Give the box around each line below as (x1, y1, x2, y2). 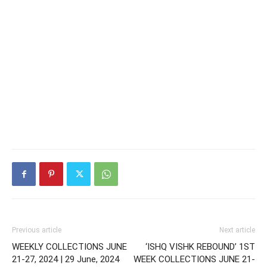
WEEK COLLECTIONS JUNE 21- (133, 254, 255, 265)
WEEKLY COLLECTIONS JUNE (12, 241, 127, 253)
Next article (219, 226, 255, 235)
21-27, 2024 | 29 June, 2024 (12, 254, 119, 265)
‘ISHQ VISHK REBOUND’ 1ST (145, 241, 255, 253)
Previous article (12, 226, 61, 235)
